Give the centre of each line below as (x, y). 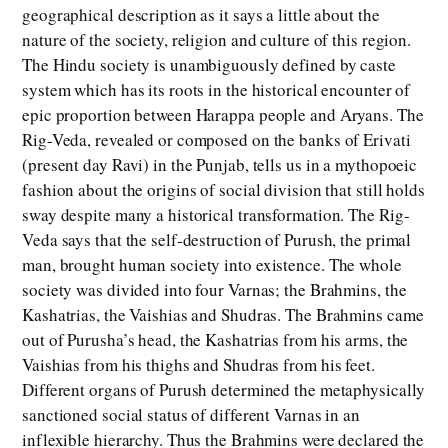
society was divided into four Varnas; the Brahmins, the (214, 290)
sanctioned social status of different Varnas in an (191, 415)
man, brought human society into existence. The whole (212, 265)
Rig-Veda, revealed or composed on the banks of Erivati (216, 140)
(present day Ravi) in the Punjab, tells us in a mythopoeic (220, 165)
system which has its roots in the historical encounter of (216, 90)
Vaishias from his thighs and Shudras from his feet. (198, 365)
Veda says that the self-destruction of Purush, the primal (217, 240)
